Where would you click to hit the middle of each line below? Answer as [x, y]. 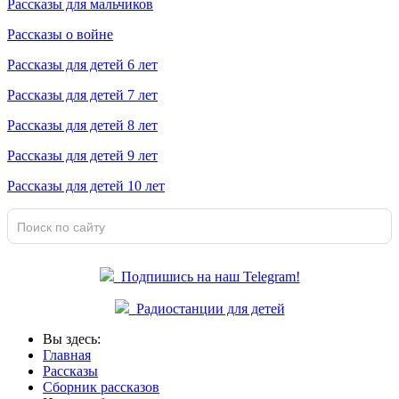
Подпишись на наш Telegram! [210, 277]
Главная [67, 355]
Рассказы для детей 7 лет [82, 95]
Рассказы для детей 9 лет [82, 155]
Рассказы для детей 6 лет [82, 65]
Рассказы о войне [60, 34]
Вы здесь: [75, 339]
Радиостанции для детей [210, 309]
